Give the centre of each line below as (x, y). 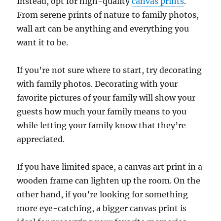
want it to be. (43, 42)
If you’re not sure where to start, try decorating (110, 70)
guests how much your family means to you (102, 111)
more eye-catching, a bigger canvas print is (102, 208)
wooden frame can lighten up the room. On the (109, 180)
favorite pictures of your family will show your (106, 97)
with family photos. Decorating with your (97, 84)
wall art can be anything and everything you (103, 28)
